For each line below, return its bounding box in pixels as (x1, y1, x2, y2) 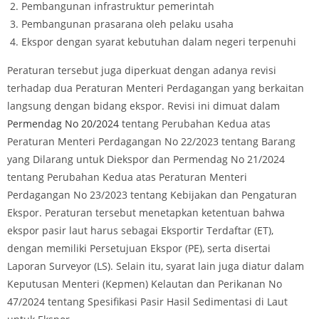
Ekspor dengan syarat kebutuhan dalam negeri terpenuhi (21, 35, 296, 48)
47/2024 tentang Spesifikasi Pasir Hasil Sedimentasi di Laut (7, 295, 288, 308)
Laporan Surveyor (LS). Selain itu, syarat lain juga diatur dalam (7, 259, 304, 273)
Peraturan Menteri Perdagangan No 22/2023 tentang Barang (7, 135, 296, 148)
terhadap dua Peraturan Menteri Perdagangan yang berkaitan (7, 81, 304, 95)
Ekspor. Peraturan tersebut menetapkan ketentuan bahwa (7, 206, 285, 219)
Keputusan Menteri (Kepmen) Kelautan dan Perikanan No (7, 277, 282, 291)
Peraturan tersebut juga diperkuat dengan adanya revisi (7, 63, 276, 77)
